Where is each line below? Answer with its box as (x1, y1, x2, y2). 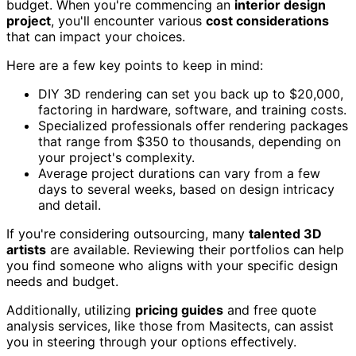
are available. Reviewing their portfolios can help (46, 241, 344, 257)
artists (6, 241, 46, 257)
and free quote (223, 301, 316, 318)
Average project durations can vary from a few (38, 164, 320, 181)
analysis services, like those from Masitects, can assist (6, 317, 334, 334)
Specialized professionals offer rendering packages (38, 117, 348, 133)
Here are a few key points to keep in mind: (6, 56, 263, 73)
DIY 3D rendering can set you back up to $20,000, (38, 85, 343, 102)
